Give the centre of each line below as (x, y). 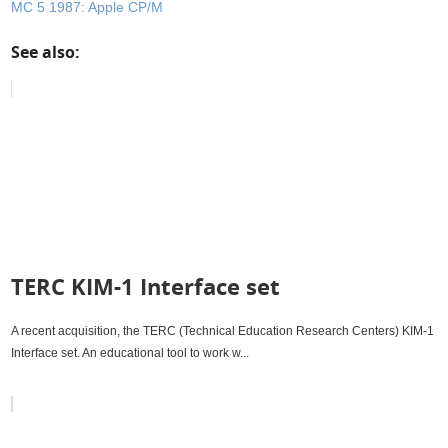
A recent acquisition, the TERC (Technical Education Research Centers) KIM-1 (223, 330)
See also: (46, 51)
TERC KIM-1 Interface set (146, 286)
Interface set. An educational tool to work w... (130, 352)
